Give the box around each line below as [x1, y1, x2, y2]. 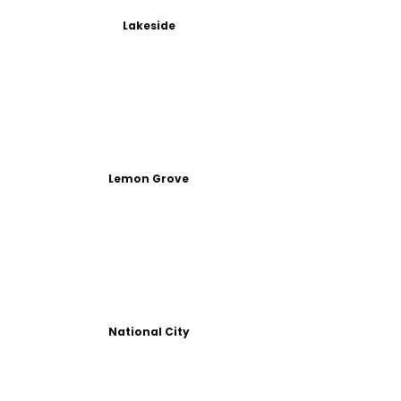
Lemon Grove [108, 170, 189, 186]
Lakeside [122, 17, 175, 33]
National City [107, 323, 190, 339]
